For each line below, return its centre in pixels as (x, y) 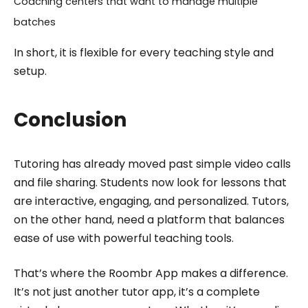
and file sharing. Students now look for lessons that (150, 182)
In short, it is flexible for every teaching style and (143, 52)
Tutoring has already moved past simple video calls (152, 164)
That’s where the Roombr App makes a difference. (151, 273)
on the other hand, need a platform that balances (149, 219)
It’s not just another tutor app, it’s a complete (136, 291)
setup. (31, 71)
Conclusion (70, 120)
